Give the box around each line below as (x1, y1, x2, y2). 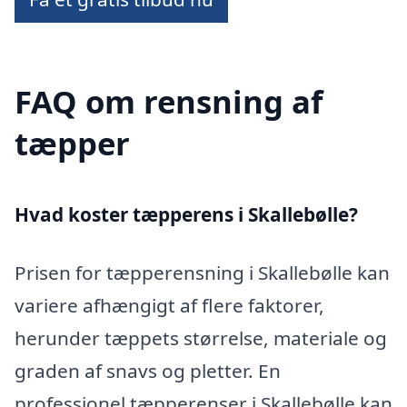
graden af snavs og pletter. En (15, 358, 281, 384)
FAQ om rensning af (15, 80, 323, 124)
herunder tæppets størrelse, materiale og (15, 325, 387, 352)
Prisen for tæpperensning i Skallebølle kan (15, 260, 390, 286)
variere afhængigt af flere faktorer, (15, 293, 324, 319)
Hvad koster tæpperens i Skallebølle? (15, 202, 358, 228)
